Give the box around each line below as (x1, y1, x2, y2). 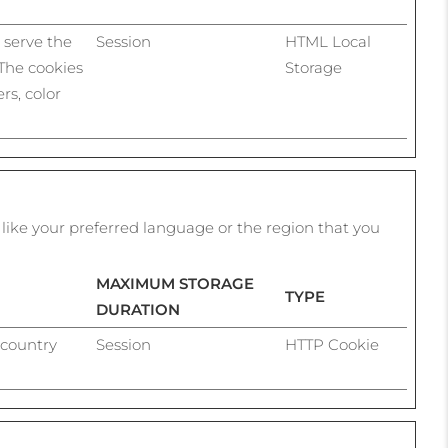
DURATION (96, 300, 180, 319)
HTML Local (285, 32, 371, 51)
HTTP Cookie (285, 335, 379, 354)
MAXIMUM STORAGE (96, 274, 254, 293)
